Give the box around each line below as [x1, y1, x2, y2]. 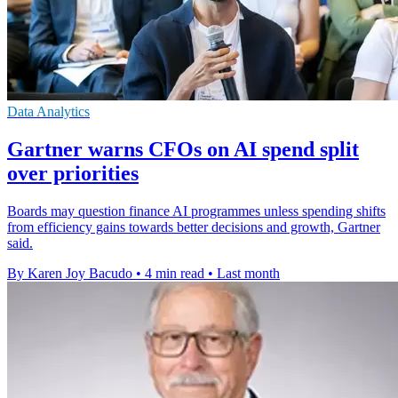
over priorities [7, 162, 139, 186]
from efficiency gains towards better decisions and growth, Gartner [7, 219, 380, 235]
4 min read [145, 265, 204, 281]
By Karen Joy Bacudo [7, 265, 132, 281]
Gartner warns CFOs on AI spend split [7, 138, 359, 162]
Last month [217, 265, 280, 281]
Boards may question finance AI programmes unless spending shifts [7, 203, 386, 219]
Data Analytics [7, 104, 90, 120]
